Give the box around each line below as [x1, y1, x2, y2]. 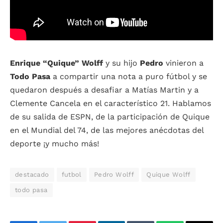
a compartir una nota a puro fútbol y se [50, 72, 207, 82]
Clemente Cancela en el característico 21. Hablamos [10, 99, 211, 109]
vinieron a [163, 58, 204, 68]
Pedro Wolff [94, 171, 134, 179]
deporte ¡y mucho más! [10, 139, 99, 149]
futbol [61, 171, 82, 179]
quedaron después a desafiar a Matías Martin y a [10, 85, 199, 95]
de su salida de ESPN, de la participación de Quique [10, 112, 210, 122]
